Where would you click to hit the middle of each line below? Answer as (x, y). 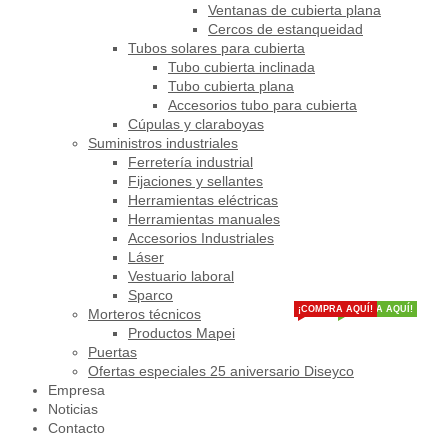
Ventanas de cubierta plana (294, 10)
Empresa (76, 390)
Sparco (150, 295)
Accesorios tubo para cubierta (262, 105)
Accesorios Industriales (201, 238)
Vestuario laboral (181, 276)
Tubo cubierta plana (231, 86)
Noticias (73, 409)
